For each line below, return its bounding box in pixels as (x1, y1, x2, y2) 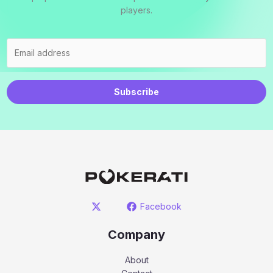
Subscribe (114, 87, 159, 97)
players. (121, 5, 152, 16)
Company (108, 227, 165, 242)
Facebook (140, 201, 182, 212)
